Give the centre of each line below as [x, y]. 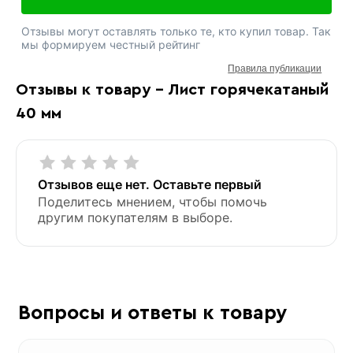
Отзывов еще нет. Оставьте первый [149, 184]
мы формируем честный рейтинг [110, 44]
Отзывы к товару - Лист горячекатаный [172, 89]
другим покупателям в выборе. [135, 217]
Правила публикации [275, 68]
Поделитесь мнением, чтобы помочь [152, 201]
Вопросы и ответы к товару [152, 313]
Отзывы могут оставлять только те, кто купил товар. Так [176, 31]
